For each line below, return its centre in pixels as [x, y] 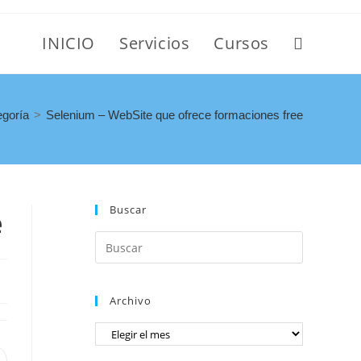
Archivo [131, 301]
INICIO [68, 43]
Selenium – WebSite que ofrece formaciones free [174, 115]
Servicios [154, 43]
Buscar [128, 210]
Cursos [241, 43]
